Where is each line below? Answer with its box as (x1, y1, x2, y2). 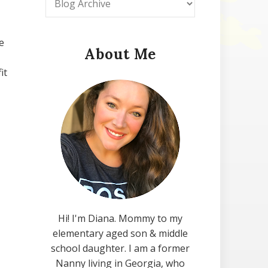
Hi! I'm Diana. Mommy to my (58, 212, 182, 225)
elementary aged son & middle (53, 227, 188, 240)
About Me (84, 45, 156, 63)
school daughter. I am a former (51, 242, 190, 255)
